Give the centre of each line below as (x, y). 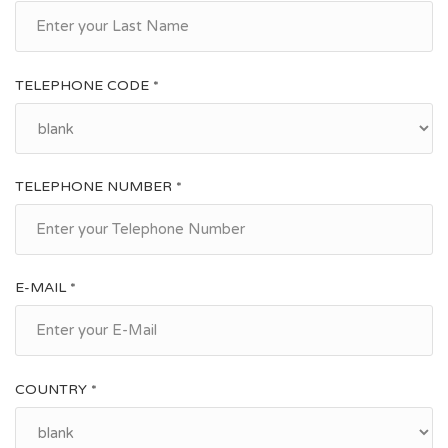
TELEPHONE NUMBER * (98, 186)
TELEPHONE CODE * (87, 85)
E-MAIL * (45, 287)
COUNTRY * (56, 389)
